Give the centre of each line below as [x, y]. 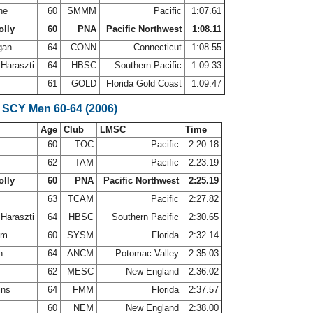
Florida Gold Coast [144, 83]
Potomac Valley [147, 253]
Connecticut [158, 47]
